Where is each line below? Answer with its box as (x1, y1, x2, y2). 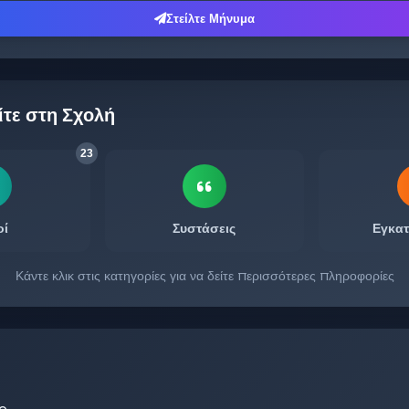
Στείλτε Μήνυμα (166, 11, 255, 26)
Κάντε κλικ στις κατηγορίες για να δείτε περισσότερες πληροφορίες (15, 266, 394, 285)
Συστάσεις (173, 220, 236, 236)
